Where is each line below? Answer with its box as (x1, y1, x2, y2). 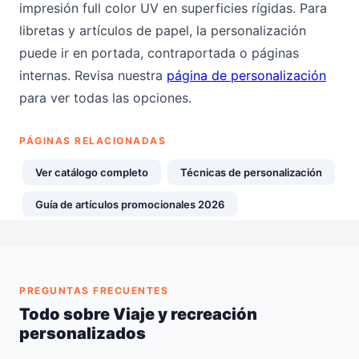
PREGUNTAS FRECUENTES (19, 284, 168, 296)
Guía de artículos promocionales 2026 (35, 198, 224, 211)
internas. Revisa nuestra (19, 67, 167, 83)
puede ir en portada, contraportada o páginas (19, 45, 299, 61)
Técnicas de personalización (180, 166, 322, 179)
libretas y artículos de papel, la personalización (19, 22, 306, 38)
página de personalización (167, 67, 326, 83)
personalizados (19, 324, 146, 343)
